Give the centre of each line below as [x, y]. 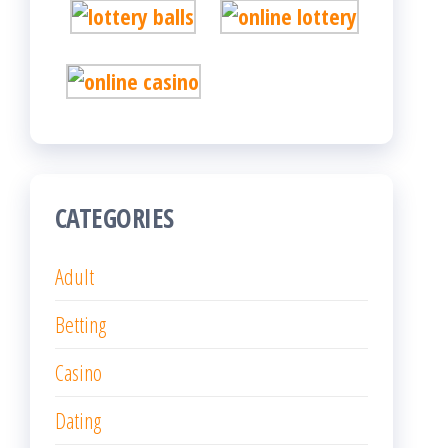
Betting [80, 324]
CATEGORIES [114, 218]
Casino [78, 372]
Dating [78, 420]
